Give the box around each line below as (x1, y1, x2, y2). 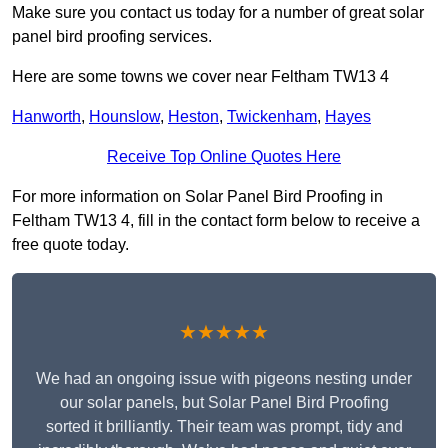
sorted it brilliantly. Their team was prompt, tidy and (45, 418, 403, 436)
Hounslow (89, 108, 160, 126)
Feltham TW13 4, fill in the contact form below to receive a (12, 212, 420, 230)
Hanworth (12, 108, 81, 126)
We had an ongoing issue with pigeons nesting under (36, 370, 412, 388)
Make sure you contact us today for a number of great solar (12, 4, 424, 22)
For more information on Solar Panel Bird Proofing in (12, 188, 383, 206)
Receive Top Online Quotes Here (107, 148, 341, 166)
